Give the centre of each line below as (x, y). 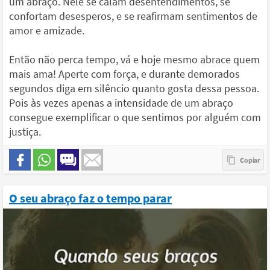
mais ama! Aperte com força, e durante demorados (124, 74)
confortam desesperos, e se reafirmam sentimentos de (133, 16)
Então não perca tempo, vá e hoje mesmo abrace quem (134, 59)
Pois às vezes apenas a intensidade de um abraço (121, 103)
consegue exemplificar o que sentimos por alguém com (135, 117)
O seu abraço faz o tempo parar (90, 198)
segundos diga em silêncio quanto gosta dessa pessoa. (134, 88)
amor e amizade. (47, 30)
